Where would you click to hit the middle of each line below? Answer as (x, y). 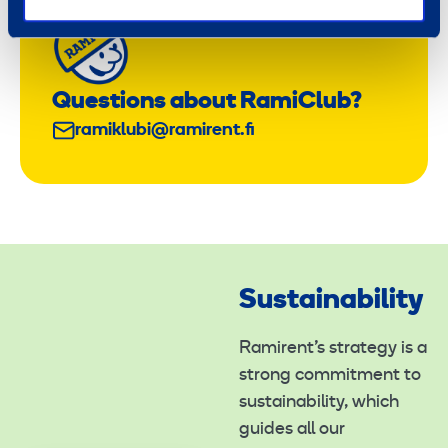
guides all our (292, 429)
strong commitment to (330, 375)
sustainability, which (319, 402)
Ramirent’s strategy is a (333, 348)
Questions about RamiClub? (207, 102)
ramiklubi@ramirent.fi (164, 130)
